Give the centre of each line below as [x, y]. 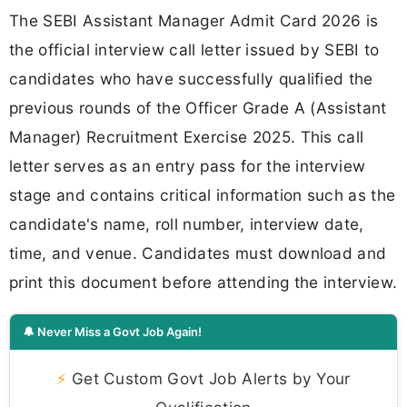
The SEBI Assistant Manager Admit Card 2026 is [194, 21]
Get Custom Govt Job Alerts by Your [208, 378]
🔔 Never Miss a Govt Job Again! [112, 331]
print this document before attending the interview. [203, 283]
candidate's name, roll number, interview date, [187, 224]
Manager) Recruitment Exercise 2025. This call [187, 137]
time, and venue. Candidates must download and [198, 253]
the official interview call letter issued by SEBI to [194, 50]
